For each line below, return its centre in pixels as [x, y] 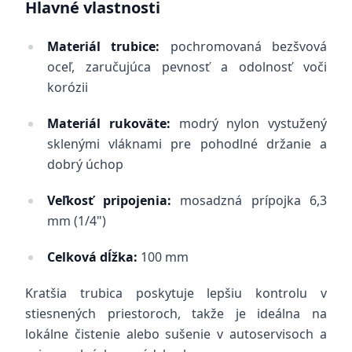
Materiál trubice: [104, 46]
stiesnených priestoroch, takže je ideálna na [176, 313]
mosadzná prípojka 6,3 [249, 200]
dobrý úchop [85, 164]
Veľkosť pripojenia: [109, 200]
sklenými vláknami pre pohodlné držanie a [187, 144]
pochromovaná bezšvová [244, 46]
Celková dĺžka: [92, 257]
